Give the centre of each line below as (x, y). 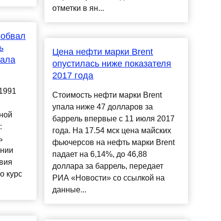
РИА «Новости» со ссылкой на (109, 178)
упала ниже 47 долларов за (103, 107)
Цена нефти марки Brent (103, 52)
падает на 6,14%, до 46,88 (100, 154)
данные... (70, 190)
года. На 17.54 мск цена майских (112, 131)
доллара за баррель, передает (108, 166)
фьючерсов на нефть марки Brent (114, 143)
